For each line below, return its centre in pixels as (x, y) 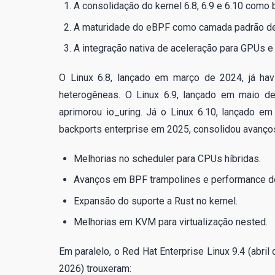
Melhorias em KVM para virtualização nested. (171, 222)
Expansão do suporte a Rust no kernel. (156, 201)
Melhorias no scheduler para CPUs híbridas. (167, 158)
